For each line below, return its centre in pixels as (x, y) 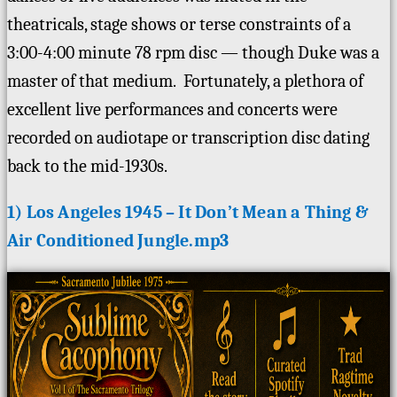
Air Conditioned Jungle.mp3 (120, 241)
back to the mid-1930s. (87, 167)
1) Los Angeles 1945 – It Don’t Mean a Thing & (188, 213)
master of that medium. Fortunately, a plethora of (185, 82)
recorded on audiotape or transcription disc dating (188, 138)
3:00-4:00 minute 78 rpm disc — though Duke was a (193, 53)
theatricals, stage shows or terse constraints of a (179, 25)
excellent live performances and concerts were (172, 110)
